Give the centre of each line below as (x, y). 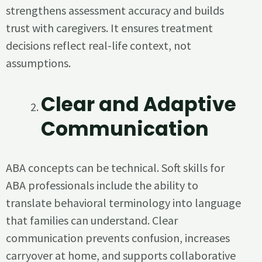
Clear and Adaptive (139, 105)
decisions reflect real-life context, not (99, 46)
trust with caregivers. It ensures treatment (109, 28)
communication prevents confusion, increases (118, 238)
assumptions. (38, 63)
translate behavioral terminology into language (123, 203)
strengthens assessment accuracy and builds (115, 11)
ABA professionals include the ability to (102, 185)
